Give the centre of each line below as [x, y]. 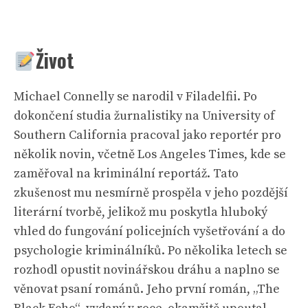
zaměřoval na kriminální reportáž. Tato [126, 174]
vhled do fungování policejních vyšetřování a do [150, 231]
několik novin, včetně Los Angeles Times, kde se [150, 154]
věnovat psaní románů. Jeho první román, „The [147, 289]
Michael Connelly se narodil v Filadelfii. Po [135, 97]
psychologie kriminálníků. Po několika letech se [151, 251]
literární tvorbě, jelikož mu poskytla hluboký [141, 212]
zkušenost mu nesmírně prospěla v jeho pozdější [151, 193]
